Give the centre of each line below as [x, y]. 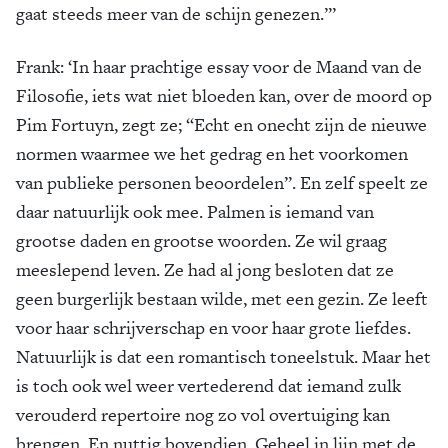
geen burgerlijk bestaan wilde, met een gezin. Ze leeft [222, 298]
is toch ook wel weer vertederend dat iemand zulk [208, 385]
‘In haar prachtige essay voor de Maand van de [243, 66]
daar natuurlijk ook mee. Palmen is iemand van [195, 211]
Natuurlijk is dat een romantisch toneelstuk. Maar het [223, 356]
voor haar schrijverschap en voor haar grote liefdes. [213, 327]
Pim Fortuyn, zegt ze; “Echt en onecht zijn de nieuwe [221, 124]
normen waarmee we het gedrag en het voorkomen [212, 153]
